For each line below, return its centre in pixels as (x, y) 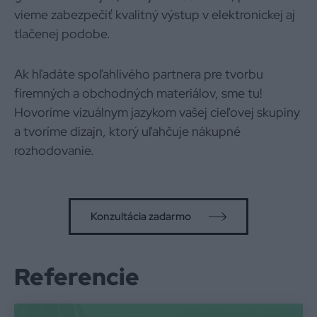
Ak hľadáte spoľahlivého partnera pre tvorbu (139, 74)
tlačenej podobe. (62, 34)
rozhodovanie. (54, 150)
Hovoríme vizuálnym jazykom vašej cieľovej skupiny (157, 112)
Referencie (77, 277)
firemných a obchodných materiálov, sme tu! (138, 93)
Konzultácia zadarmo (141, 217)
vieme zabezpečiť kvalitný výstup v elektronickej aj (155, 15)
